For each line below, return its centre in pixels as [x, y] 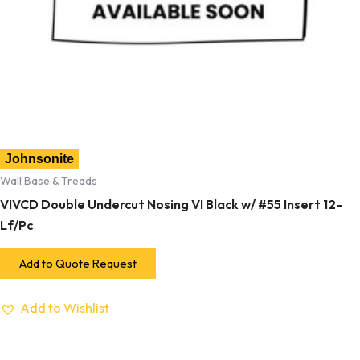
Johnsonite [39, 159]
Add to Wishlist [65, 308]
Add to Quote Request [78, 263]
